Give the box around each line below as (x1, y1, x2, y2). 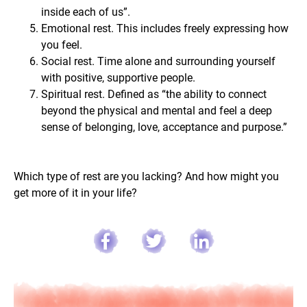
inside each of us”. (41, 4, 130, 19)
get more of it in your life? (14, 185, 137, 200)
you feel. (41, 37, 82, 52)
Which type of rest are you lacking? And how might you (14, 169, 279, 184)
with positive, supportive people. (41, 70, 195, 85)
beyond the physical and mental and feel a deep (41, 103, 272, 118)
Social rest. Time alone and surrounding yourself (41, 53, 275, 69)
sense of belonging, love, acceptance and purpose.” (41, 119, 287, 134)
